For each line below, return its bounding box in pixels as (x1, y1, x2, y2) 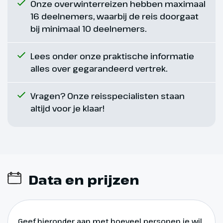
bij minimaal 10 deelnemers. (30, 23, 147, 35)
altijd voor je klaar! (30, 103, 105, 114)
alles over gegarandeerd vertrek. (30, 63, 168, 75)
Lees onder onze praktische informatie (30, 50, 194, 62)
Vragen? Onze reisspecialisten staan (30, 90, 185, 102)
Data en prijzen (28, 171, 139, 189)
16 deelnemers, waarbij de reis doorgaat (30, 10, 199, 22)
